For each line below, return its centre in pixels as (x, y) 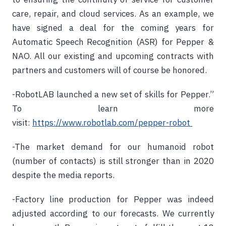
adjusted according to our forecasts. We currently (113, 213)
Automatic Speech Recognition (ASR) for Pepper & (113, 42)
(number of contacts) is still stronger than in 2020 (113, 161)
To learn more (113, 108)
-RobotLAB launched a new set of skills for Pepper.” (113, 94)
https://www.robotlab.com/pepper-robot (112, 123)
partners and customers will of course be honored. (109, 70)
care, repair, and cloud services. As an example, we (113, 14)
